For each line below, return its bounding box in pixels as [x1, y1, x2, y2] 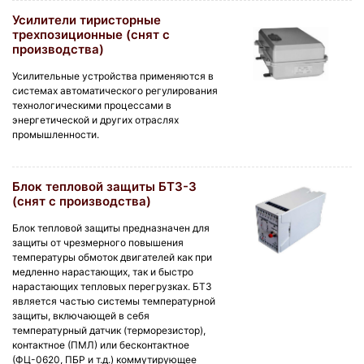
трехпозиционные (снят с [12, 27, 170, 43]
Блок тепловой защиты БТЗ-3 [12, 179, 197, 195]
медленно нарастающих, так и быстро [12, 266, 193, 279]
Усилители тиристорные [12, 12, 161, 28]
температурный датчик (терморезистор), [12, 324, 206, 337]
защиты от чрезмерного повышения [12, 236, 184, 249]
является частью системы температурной [12, 295, 215, 308]
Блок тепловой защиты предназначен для [12, 222, 210, 235]
